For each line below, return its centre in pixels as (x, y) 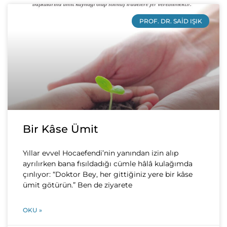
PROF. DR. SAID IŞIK (171, 21)
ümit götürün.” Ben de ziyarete (78, 185)
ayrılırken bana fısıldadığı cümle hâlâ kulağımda (108, 164)
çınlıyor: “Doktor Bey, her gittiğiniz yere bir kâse (108, 175)
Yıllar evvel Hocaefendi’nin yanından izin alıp (101, 153)
